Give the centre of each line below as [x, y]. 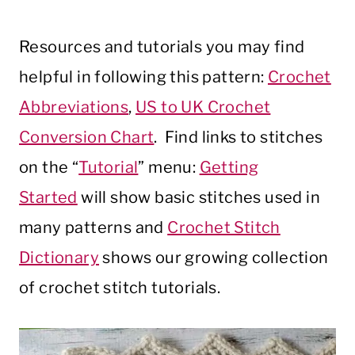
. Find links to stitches [239, 137]
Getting [229, 168]
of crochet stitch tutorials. [120, 288]
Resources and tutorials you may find [162, 47]
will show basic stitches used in [199, 198]
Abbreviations [74, 107]
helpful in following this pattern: [143, 77]
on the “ [49, 168]
